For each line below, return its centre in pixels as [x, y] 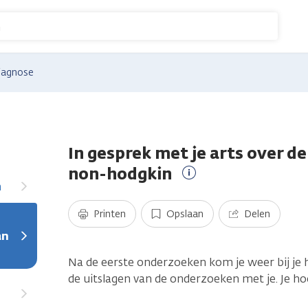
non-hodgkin [120, 174]
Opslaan [185, 214]
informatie [217, 206]
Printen [110, 214]
